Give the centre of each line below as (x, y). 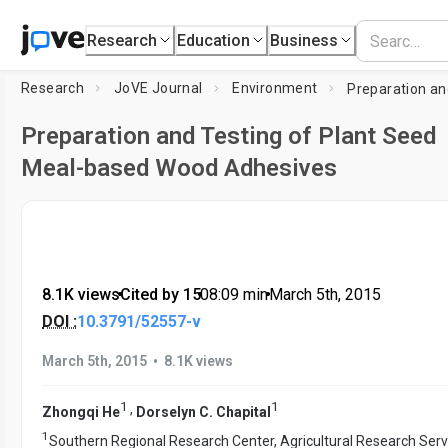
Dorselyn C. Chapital (203, 411)
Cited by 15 (160, 294)
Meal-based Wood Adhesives (179, 168)
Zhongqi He (81, 411)
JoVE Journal (158, 88)
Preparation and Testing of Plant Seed (228, 136)
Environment (275, 88)
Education (214, 40)
